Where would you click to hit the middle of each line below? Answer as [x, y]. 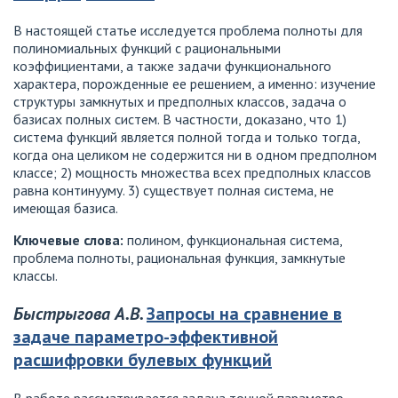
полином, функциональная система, [233, 239]
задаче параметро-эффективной [146, 336]
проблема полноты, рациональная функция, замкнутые [179, 257]
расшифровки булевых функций [143, 359]
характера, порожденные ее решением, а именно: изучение [195, 83]
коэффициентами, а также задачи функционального [172, 65]
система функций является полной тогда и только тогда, [187, 136]
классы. [36, 275]
